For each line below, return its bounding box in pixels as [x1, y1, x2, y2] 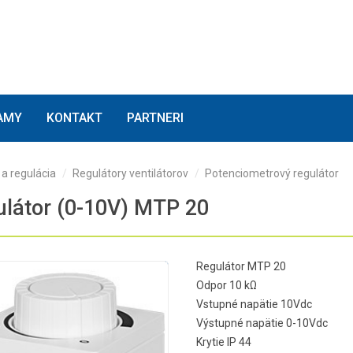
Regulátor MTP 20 [195, 260, 286, 273]
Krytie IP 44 [195, 336, 251, 348]
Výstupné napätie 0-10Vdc [195, 317, 328, 329]
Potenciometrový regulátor [204, 167, 339, 180]
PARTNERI [127, 110, 184, 125]
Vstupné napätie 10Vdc [195, 298, 312, 310]
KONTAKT [46, 110, 102, 125]
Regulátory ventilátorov [72, 167, 188, 180]
